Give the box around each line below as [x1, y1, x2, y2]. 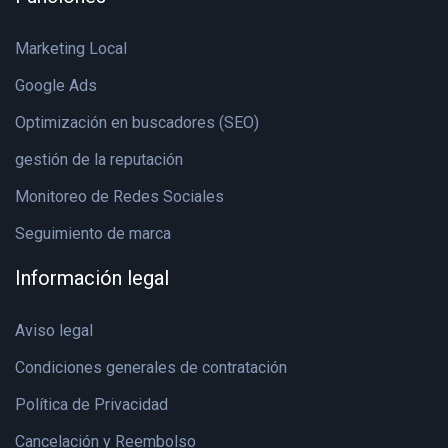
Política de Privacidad [15, 395, 168, 414]
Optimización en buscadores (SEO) [15, 113, 259, 132]
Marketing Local [15, 39, 127, 58]
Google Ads [15, 76, 97, 95]
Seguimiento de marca [15, 224, 171, 243]
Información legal [15, 266, 169, 290]
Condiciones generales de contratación [15, 358, 287, 377]
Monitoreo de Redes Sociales [15, 187, 224, 206]
